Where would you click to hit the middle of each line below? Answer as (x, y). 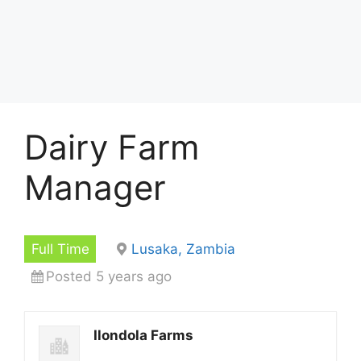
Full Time (60, 249)
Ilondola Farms (143, 335)
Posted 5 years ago (108, 276)
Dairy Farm (112, 147)
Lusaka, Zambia (183, 249)
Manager (95, 187)
